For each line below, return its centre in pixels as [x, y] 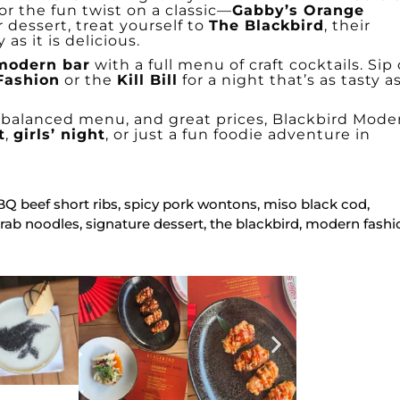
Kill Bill [147, 80]
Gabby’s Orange [298, 10]
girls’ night [59, 134]
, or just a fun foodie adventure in [238, 134]
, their [347, 25]
